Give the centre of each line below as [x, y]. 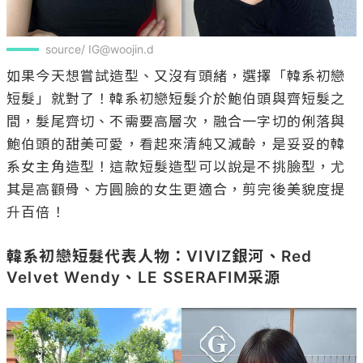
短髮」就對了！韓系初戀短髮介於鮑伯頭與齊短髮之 [176, 98]
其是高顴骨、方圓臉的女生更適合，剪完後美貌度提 [176, 189]
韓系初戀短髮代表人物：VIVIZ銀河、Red [160, 256]
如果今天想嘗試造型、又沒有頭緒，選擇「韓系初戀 [176, 76]
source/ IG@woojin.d [100, 49]
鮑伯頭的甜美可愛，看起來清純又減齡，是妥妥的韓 [176, 144]
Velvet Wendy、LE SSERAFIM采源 [144, 277]
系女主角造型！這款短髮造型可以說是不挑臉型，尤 [176, 167]
